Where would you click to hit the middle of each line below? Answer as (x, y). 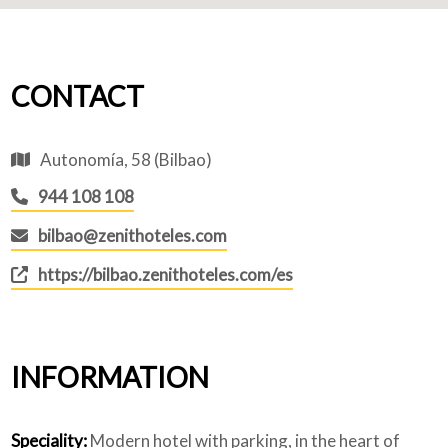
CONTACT (78, 95)
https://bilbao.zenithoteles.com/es (166, 274)
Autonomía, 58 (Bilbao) (126, 159)
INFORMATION (110, 376)
